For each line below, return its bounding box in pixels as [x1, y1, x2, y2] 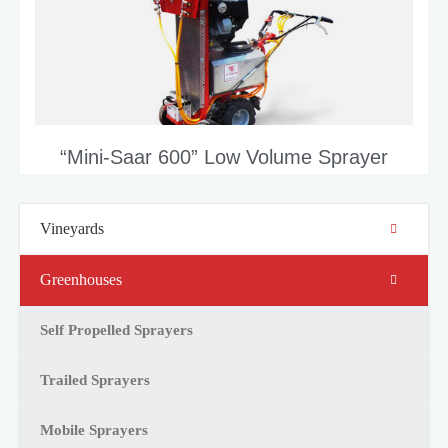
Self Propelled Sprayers [40, 321, 193, 338]
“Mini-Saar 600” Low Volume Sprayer [60, 145, 388, 168]
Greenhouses [40, 270, 122, 288]
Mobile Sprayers [40, 421, 148, 438]
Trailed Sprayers [40, 371, 150, 388]
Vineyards [40, 219, 104, 237]
